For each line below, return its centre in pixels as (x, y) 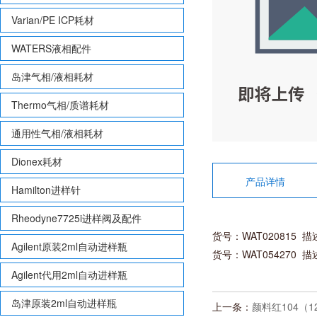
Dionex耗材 (37, 161)
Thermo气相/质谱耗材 (60, 105)
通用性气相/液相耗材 (57, 133)
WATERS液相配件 (51, 48)
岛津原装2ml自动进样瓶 (64, 303)
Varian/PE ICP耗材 (53, 20)
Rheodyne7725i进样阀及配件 (76, 218)
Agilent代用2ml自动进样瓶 (69, 275)
